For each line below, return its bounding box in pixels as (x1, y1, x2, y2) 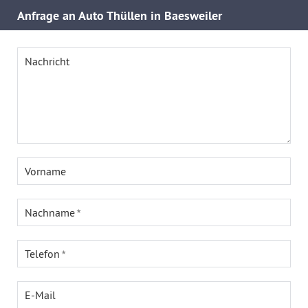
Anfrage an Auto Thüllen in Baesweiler (17, 7, 222, 23)
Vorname (25, 164, 66, 178)
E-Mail (25, 288, 56, 302)
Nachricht (25, 54, 69, 68)
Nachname (25, 206, 75, 219)
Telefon (25, 247, 60, 261)
